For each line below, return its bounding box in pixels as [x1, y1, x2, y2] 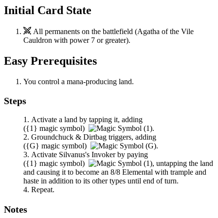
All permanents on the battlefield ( [33, 27, 137, 36]
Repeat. [31, 185, 54, 194]
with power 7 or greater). [52, 36, 130, 44]
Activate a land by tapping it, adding [31, 115, 143, 124]
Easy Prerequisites [4, 54, 97, 67]
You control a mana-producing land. [23, 77, 134, 86]
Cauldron [23, 36, 52, 44]
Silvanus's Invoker [59, 150, 115, 159]
